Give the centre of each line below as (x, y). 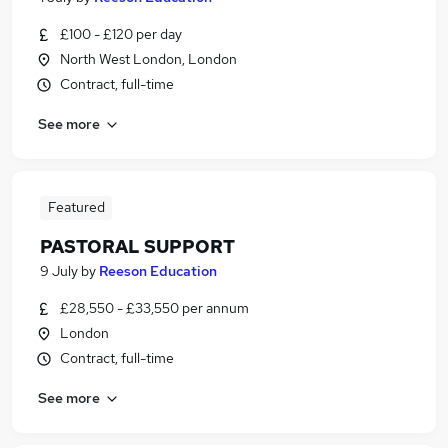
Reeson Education (158, 271)
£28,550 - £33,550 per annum (154, 308)
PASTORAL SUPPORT (137, 246)
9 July (59, 271)
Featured (76, 207)
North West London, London (148, 59)
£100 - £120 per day (121, 34)
